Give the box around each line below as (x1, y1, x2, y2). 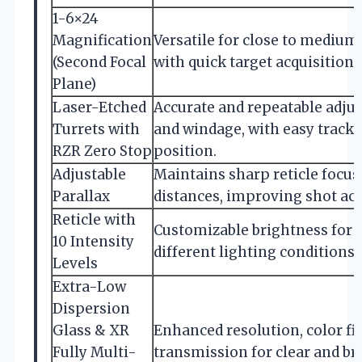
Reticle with (53, 211, 136, 229)
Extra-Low (53, 278, 126, 297)
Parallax (53, 187, 110, 206)
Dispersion (53, 300, 130, 318)
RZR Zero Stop (53, 142, 152, 161)
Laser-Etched (53, 99, 146, 117)
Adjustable (53, 166, 126, 184)
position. (154, 142, 217, 161)
